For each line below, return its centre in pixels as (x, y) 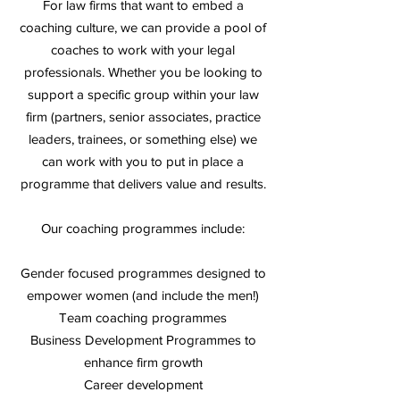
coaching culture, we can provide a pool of (143, 27)
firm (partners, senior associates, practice (143, 117)
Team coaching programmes (143, 317)
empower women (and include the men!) (143, 295)
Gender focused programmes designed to (143, 273)
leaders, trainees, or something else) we (143, 139)
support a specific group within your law (143, 94)
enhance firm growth (143, 362)
